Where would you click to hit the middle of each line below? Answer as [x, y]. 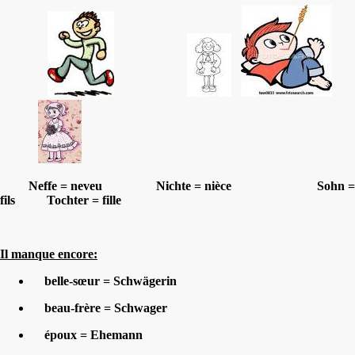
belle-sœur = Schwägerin [112, 281]
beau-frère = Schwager [99, 307]
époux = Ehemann [87, 334]
